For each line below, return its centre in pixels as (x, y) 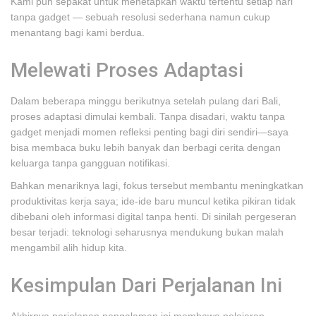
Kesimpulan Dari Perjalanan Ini (146, 285)
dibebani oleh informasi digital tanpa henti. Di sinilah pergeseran (153, 217)
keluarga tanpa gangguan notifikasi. (90, 163)
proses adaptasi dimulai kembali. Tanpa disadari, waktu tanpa (148, 116)
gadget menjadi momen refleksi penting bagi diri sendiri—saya (150, 132)
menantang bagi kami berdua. (78, 32)
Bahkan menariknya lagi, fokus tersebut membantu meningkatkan (157, 186)
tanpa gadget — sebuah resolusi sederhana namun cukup (140, 17)
